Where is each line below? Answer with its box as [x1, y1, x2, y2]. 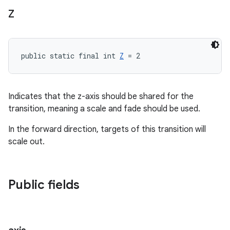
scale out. [8, 137, 45, 147]
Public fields [8, 177, 80, 193]
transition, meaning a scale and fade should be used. [8, 104, 200, 114]
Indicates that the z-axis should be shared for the [8, 91, 194, 102]
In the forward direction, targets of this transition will [8, 124, 206, 135]
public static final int [21, 51, 120, 61]
